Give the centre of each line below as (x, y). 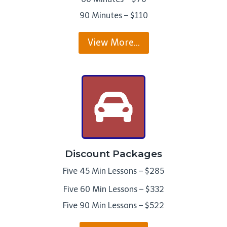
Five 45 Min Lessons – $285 (113, 171)
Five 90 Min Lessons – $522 (113, 205)
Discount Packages (113, 154)
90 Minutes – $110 (113, 16)
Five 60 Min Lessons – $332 (113, 189)
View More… (113, 43)
